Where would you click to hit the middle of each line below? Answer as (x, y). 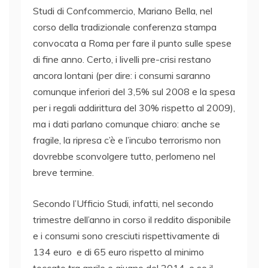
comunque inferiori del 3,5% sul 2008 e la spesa (134, 92)
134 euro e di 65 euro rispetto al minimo (118, 252)
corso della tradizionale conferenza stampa (125, 27)
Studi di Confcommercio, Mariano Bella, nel (123, 11)
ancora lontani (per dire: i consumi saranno (122, 76)
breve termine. (63, 173)
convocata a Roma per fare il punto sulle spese (132, 43)
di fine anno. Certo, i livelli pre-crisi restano (122, 60)
